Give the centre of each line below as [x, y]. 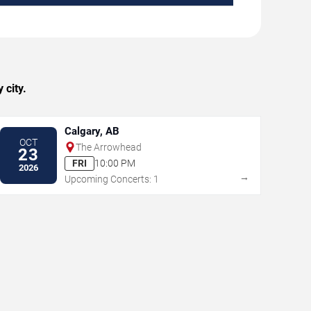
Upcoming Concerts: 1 [111, 179]
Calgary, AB [92, 131]
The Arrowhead [108, 147]
